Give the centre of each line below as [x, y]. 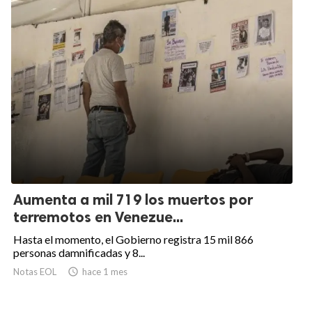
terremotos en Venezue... [98, 217]
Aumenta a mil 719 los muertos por [133, 200]
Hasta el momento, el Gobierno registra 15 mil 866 [133, 240]
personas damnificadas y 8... [79, 253]
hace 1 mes [105, 272]
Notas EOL [35, 272]
